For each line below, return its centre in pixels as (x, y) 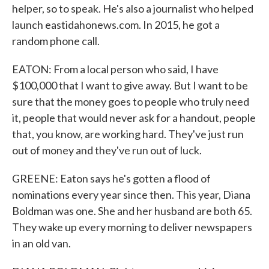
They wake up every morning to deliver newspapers (132, 227)
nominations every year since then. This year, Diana (131, 195)
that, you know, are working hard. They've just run (128, 134)
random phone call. (56, 41)
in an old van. (41, 243)
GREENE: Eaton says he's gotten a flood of (111, 178)
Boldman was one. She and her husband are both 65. (132, 211)
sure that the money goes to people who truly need (131, 101)
